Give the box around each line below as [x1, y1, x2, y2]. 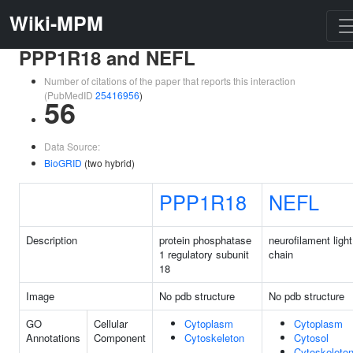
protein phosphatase [159, 232, 251, 247]
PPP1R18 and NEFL [19, 44, 195, 71]
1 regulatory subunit [159, 247, 249, 262]
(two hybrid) [82, 156, 135, 169]
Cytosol [294, 330, 329, 345]
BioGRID [44, 156, 82, 169]
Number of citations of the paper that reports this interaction [44, 74, 295, 87]
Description [26, 232, 77, 247]
